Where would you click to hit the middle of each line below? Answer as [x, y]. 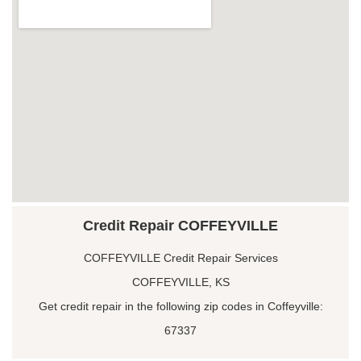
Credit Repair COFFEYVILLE [180, 225]
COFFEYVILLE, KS [180, 282]
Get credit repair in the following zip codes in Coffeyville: [180, 306]
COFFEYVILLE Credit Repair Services [180, 257]
